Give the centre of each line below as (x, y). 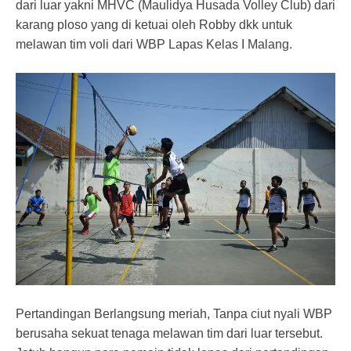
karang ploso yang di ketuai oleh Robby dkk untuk (154, 24)
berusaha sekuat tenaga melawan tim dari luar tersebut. (169, 334)
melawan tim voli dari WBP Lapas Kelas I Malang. (154, 44)
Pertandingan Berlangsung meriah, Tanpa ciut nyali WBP (174, 314)
